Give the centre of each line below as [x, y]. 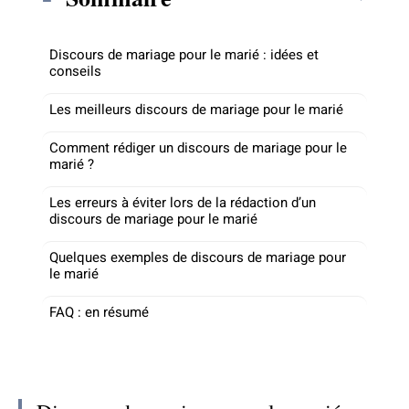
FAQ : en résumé [99, 312]
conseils [75, 71]
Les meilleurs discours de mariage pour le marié [196, 109]
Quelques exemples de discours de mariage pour [198, 257]
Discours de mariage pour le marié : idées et [184, 54]
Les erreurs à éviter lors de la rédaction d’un [183, 202]
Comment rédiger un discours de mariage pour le [198, 147]
